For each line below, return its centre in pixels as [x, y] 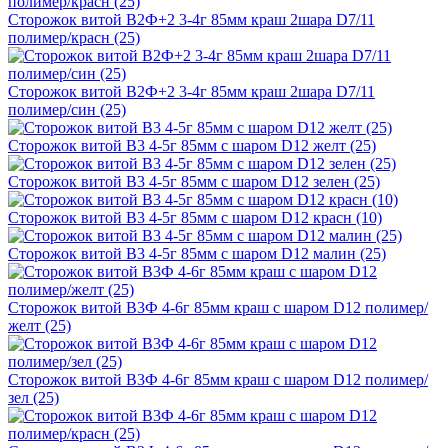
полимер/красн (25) [74, 37]
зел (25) [33, 397]
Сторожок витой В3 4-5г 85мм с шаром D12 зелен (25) [194, 181]
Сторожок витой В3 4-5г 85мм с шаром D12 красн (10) [195, 217]
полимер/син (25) [67, 109]
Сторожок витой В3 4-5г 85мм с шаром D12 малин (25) [197, 253]
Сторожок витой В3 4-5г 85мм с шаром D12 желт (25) [192, 145]
